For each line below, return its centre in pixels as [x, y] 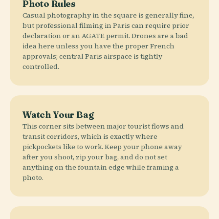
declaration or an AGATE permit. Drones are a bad [105, 35]
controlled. [41, 66]
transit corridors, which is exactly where [90, 136]
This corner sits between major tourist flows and [103, 126]
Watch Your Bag [58, 114]
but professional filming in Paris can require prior [106, 25]
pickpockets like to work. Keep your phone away [102, 146]
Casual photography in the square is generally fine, [108, 15]
